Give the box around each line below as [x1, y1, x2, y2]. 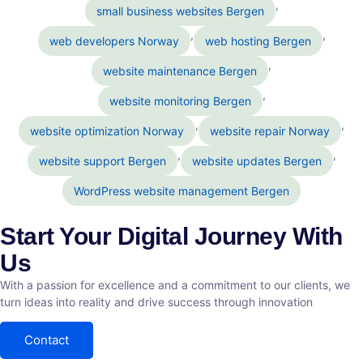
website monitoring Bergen [109, 93, 251, 108]
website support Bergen [38, 153, 166, 168]
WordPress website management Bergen [74, 183, 289, 198]
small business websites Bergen [96, 3, 264, 18]
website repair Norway [210, 123, 330, 138]
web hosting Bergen [204, 33, 311, 48]
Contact [24, 332, 69, 348]
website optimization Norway [30, 123, 184, 138]
